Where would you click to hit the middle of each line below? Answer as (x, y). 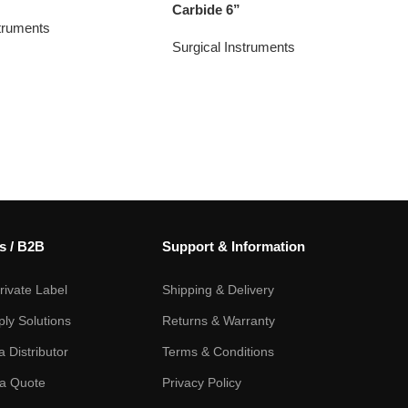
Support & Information (233, 246)
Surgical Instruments (234, 46)
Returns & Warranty (218, 320)
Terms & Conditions (218, 351)
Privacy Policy (201, 382)
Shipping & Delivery (218, 289)
